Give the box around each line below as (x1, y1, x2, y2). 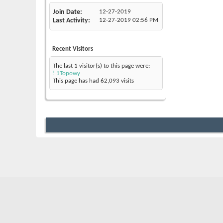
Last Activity (53, 16, 88, 24)
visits (119, 77, 134, 84)
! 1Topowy (53, 70, 80, 77)
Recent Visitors (52, 45, 93, 52)
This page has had (53, 77, 101, 84)
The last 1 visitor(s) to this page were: (53, 62, 150, 69)
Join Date (53, 8, 80, 16)
